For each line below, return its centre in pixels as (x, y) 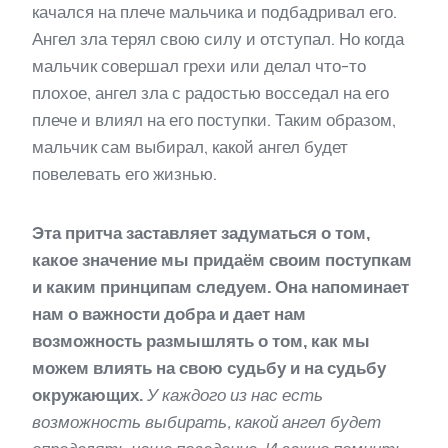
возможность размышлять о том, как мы (201, 341)
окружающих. (87, 395)
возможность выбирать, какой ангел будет (206, 422)
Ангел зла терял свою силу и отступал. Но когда (218, 39)
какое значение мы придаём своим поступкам (222, 260)
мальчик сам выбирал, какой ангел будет (190, 147)
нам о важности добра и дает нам (169, 314)
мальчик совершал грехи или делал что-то (199, 66)
